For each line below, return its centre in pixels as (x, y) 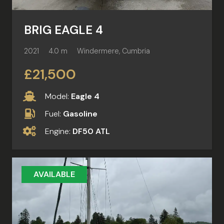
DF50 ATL (91, 131)
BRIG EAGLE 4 (63, 30)
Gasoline (80, 114)
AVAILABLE (54, 174)
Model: (58, 96)
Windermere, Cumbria (114, 51)
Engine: (59, 131)
